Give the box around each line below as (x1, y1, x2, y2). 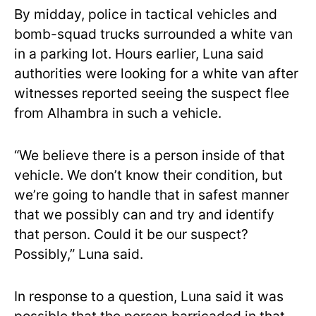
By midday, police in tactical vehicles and (14, 6, 277, 23)
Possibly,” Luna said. (14, 245, 143, 262)
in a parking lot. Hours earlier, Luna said (14, 45, 264, 62)
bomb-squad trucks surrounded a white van (14, 25, 293, 42)
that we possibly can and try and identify (14, 206, 274, 223)
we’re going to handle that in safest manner (14, 186, 289, 203)
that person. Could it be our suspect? (14, 226, 248, 243)
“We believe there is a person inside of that (14, 147, 285, 164)
